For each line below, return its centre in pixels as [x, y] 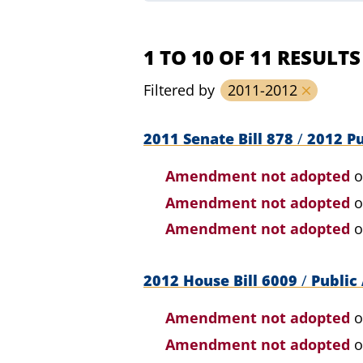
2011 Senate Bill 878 [220, 139]
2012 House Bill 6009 [222, 280]
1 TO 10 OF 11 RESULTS [252, 57]
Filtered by [179, 90]
